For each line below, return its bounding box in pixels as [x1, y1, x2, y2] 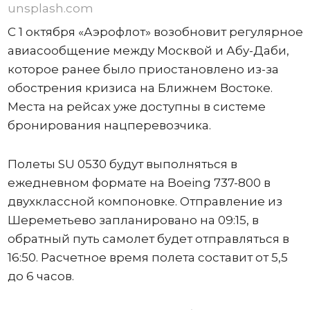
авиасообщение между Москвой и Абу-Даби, [7, 43, 289, 57]
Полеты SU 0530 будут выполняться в [7, 156, 237, 171]
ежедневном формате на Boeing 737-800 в [7, 175, 271, 190]
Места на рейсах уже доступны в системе [7, 99, 266, 113]
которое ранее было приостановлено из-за [7, 62, 279, 76]
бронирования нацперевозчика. [7, 118, 211, 132]
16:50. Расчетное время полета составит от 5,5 [7, 250, 288, 264]
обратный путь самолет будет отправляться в [7, 231, 289, 246]
